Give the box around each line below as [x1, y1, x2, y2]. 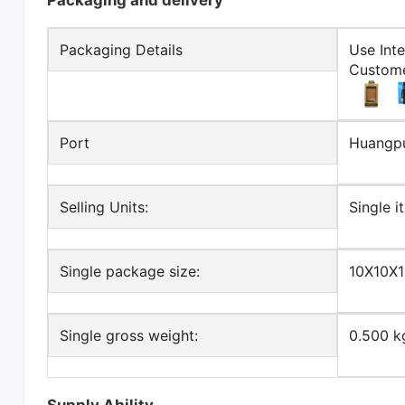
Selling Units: [60, 198, 149, 217]
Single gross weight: [60, 326, 199, 345]
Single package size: [60, 262, 201, 281]
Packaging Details [60, 41, 184, 60]
